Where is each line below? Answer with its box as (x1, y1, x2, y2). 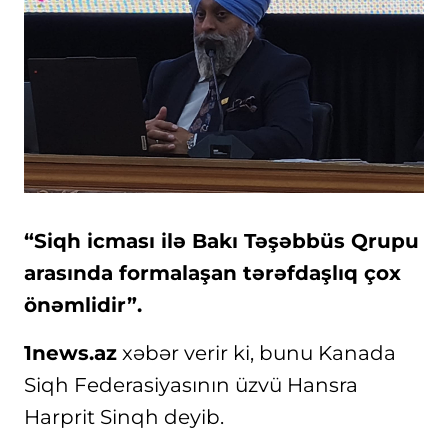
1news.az (24, 341, 117, 365)
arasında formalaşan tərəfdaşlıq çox (24, 261, 401, 285)
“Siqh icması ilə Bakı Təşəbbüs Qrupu (24, 229, 419, 253)
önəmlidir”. (24, 293, 142, 317)
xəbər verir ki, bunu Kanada (117, 341, 396, 365)
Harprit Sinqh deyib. (24, 405, 224, 429)
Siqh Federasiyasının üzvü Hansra (24, 373, 358, 397)
